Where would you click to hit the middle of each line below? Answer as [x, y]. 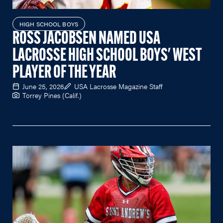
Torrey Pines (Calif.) [52, 95]
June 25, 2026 [43, 86]
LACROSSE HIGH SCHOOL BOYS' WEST [107, 56]
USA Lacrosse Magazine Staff [118, 86]
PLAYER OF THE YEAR [64, 73]
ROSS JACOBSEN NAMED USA [86, 39]
